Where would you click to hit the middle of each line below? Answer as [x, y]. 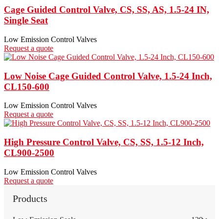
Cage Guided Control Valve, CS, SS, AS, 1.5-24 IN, [107, 10]
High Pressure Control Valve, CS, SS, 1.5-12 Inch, [104, 142]
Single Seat [26, 21]
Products [30, 198]
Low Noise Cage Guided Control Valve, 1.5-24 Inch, [108, 76]
